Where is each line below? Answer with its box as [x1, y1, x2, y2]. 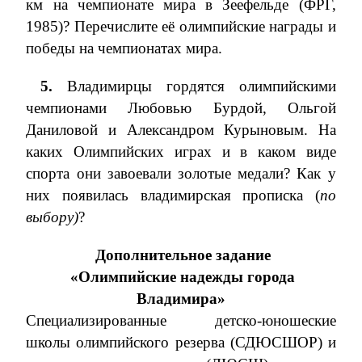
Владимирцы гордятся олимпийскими [66, 78, 336, 95]
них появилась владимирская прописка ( [26, 187, 320, 204]
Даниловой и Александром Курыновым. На [26, 121, 336, 138]
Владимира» [137, 290, 225, 307]
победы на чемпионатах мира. [26, 40, 223, 57]
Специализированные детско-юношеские [26, 312, 336, 329]
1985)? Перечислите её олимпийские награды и [26, 18, 336, 35]
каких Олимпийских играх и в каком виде [26, 143, 336, 160]
